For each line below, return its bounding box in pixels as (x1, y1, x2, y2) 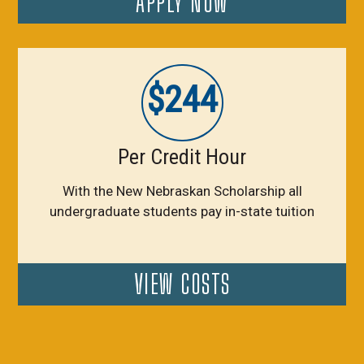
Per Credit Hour (118, 145, 246, 170)
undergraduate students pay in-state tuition (50, 203, 314, 220)
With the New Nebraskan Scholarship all (62, 183, 302, 200)
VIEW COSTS (133, 268, 231, 300)
